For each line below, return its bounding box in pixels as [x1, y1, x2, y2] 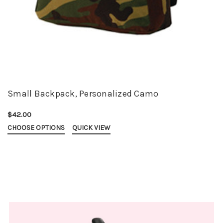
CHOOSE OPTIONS [7, 123, 65, 132]
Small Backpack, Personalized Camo [7, 88, 159, 100]
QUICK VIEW [72, 123, 111, 132]
